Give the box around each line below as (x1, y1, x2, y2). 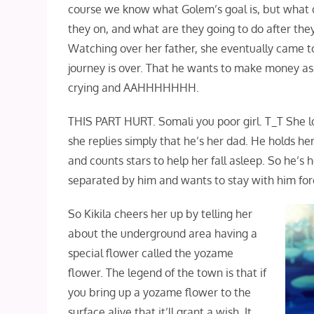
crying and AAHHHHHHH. (68, 80, 200, 95)
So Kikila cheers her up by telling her (68, 206, 253, 221)
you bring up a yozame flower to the (68, 285, 252, 299)
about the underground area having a (68, 226, 258, 240)
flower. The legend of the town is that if (68, 265, 267, 280)
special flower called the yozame (68, 245, 234, 260)
